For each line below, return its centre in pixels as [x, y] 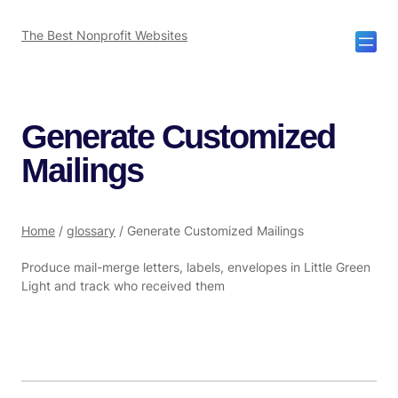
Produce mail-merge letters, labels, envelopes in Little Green [196, 267]
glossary [91, 231]
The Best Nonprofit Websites [104, 35]
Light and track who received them [123, 286]
